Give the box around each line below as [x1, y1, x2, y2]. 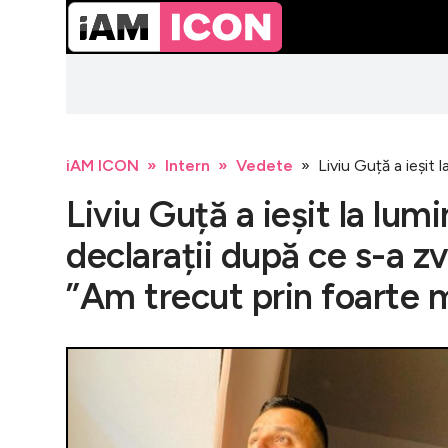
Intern [165, 156, 210, 175]
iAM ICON [66, 156, 139, 175]
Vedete [236, 156, 293, 175]
